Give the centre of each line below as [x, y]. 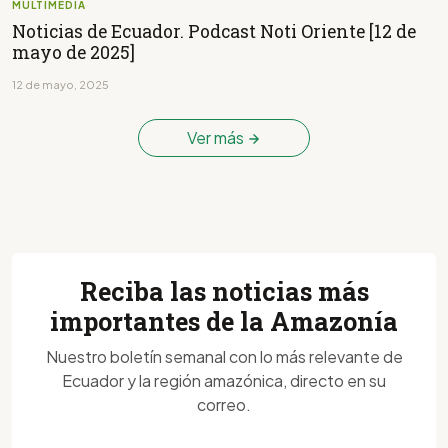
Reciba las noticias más [224, 291]
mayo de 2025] [73, 52]
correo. [224, 404]
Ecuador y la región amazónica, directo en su [224, 380]
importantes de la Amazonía [224, 321]
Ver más [217, 137]
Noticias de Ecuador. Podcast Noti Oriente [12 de [214, 31]
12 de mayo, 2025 [60, 84]
